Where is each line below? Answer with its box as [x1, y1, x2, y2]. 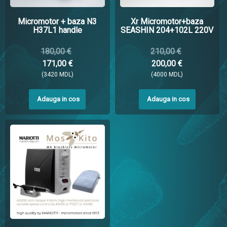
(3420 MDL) [41, 70, 73, 78]
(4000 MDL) [151, 70, 183, 78]
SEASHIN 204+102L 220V [121, 25, 214, 35]
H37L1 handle [32, 25, 82, 35]
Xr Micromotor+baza [131, 16, 204, 26]
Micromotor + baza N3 [18, 16, 97, 26]
